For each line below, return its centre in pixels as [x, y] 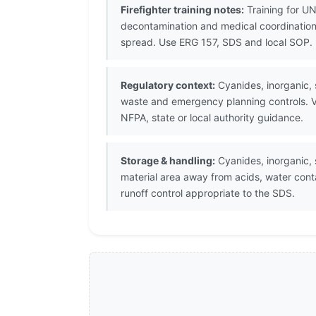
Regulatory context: [168, 85]
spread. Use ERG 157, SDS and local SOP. [217, 42]
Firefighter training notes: [182, 10]
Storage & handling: [168, 161]
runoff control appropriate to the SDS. [208, 193]
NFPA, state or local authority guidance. [212, 118]
